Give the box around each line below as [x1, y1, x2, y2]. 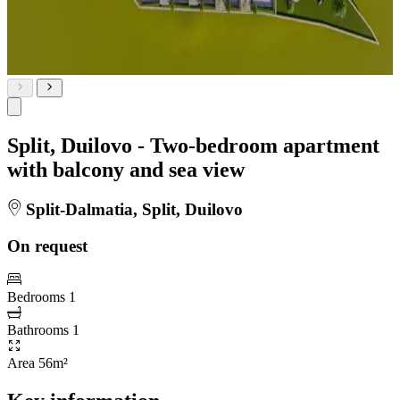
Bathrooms [7, 322, 69, 338]
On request [7, 236, 87, 255]
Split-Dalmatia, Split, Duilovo [21, 199, 243, 219]
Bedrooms [7, 289, 65, 305]
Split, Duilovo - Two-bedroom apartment [7, 133, 379, 157]
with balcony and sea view [7, 157, 245, 181]
